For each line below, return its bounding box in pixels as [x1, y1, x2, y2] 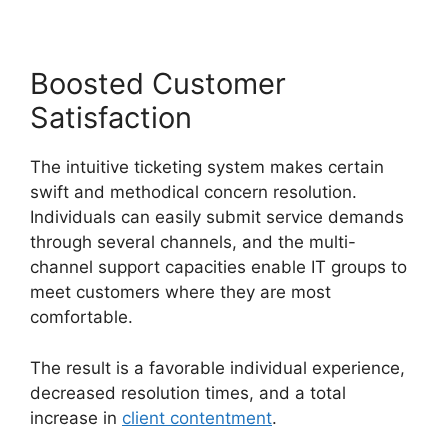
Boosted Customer [30, 66, 286, 102]
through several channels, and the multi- [30, 232, 356, 253]
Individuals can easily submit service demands [30, 207, 404, 228]
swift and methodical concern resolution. [30, 182, 357, 203]
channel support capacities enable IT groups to [30, 257, 407, 278]
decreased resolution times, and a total [30, 382, 346, 403]
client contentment [122, 407, 272, 428]
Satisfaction [30, 100, 192, 136]
